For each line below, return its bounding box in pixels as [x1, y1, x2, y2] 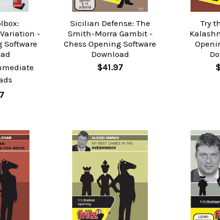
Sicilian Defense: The [70, 18, 150, 28]
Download [91, 49, 129, 59]
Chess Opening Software [64, 38, 156, 49]
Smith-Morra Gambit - [67, 28, 153, 38]
